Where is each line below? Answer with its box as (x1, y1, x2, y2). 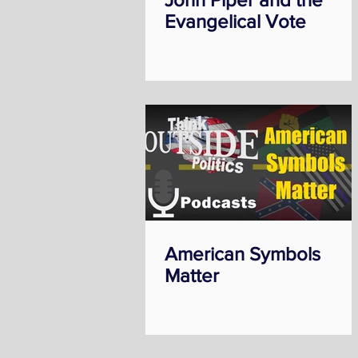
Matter (165, 265, 219, 286)
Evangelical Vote (165, 10, 306, 32)
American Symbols (165, 243, 320, 265)
